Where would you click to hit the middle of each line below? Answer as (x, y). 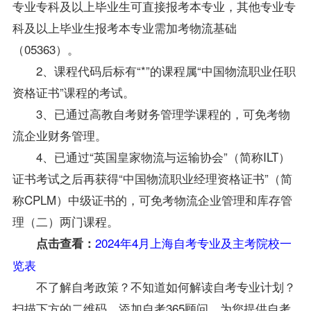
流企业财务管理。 (59, 135)
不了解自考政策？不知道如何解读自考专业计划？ (166, 286)
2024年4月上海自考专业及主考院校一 (193, 242)
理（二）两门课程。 (65, 221)
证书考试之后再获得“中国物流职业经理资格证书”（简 (152, 178)
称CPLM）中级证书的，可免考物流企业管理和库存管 (152, 199)
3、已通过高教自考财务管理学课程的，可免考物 (163, 113)
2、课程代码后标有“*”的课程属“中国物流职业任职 (166, 70)
